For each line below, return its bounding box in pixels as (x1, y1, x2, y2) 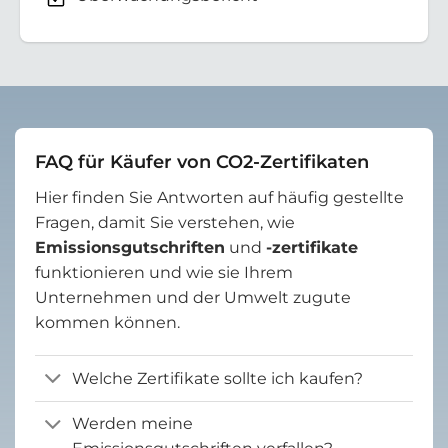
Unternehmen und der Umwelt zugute (35, 287, 351, 307)
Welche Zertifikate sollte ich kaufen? (71, 368, 363, 388)
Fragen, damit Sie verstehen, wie (35, 212, 295, 232)
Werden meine (71, 414, 193, 434)
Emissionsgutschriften (35, 237, 225, 257)
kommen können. (35, 312, 180, 332)
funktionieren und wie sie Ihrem (35, 262, 293, 282)
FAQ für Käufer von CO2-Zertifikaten (35, 150, 369, 172)
